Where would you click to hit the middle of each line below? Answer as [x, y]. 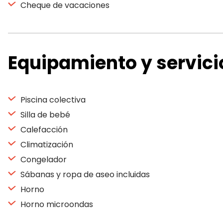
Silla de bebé [44, 115]
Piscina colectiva [52, 100]
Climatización [46, 145]
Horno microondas [56, 204]
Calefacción [43, 130]
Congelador [43, 160]
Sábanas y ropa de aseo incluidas [84, 174]
